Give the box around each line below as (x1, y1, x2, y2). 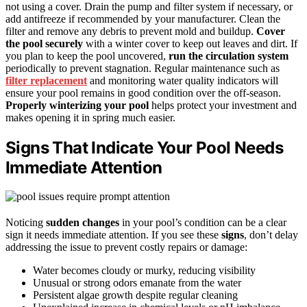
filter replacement (5, 74, 87, 86)
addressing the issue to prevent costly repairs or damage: (5, 241, 247, 254)
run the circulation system (169, 49, 288, 62)
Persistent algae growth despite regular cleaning (33, 289, 238, 302)
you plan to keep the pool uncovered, (5, 49, 169, 62)
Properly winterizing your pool (5, 99, 149, 111)
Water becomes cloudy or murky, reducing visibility (33, 265, 256, 277)
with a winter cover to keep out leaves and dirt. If (83, 37, 297, 49)
